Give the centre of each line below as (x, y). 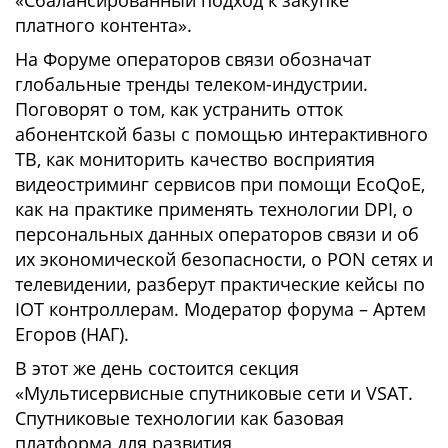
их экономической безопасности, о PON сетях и (224, 259)
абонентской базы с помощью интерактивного (221, 134)
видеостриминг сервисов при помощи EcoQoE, (220, 184)
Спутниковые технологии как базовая (179, 418)
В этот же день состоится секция (157, 368)
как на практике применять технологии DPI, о (214, 209)
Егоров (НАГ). (72, 334)
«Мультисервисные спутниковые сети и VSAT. (214, 393)
